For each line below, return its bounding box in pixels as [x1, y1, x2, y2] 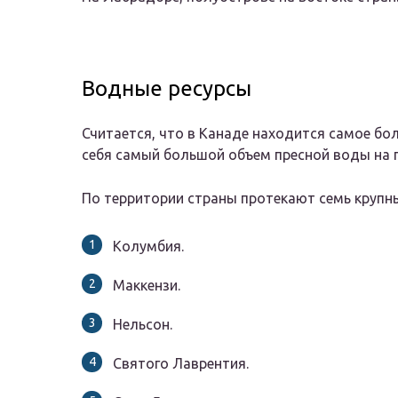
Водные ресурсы [82, 76, 251, 101]
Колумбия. [113, 238, 184, 255]
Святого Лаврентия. [113, 355, 249, 372]
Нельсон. [113, 316, 172, 333]
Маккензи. [113, 277, 180, 294]
